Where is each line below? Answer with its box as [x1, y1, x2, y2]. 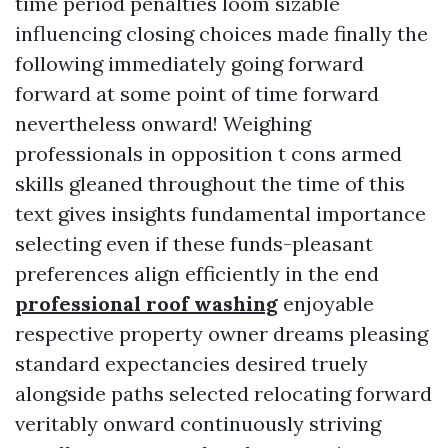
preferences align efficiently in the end [15, 261, 379, 286]
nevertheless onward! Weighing [15, 111, 311, 136]
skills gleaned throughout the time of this [15, 171, 405, 196]
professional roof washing [15, 291, 278, 316]
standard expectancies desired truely [15, 351, 368, 376]
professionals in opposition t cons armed [15, 141, 402, 166]
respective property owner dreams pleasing [15, 321, 428, 346]
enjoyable [278, 291, 374, 316]
